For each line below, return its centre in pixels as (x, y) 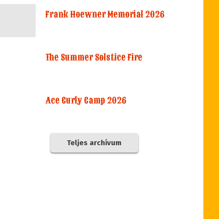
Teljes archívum (94, 143)
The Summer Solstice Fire (94, 57)
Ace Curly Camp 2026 (86, 100)
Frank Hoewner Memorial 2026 (105, 14)
